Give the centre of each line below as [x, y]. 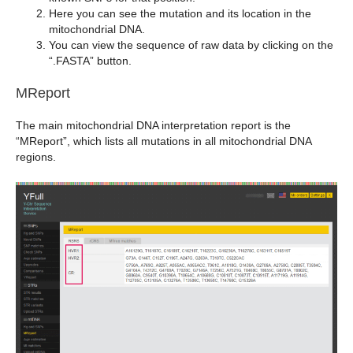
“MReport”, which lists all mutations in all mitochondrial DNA [163, 141]
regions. [36, 156]
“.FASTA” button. [90, 60]
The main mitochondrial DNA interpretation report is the [153, 125]
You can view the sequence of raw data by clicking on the [191, 45]
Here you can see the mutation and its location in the [180, 13]
